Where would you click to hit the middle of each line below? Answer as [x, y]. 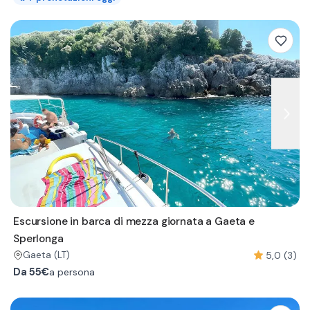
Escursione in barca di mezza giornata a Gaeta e [134, 221]
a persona [72, 272]
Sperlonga [38, 239]
